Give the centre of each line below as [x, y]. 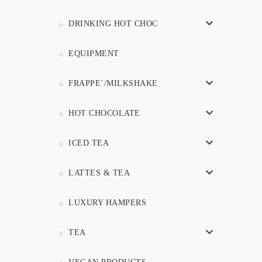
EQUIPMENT [94, 54]
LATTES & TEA [99, 173]
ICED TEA [89, 143]
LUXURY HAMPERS [107, 203]
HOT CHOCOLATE [104, 113]
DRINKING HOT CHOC [113, 24]
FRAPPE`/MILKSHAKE [113, 84]
